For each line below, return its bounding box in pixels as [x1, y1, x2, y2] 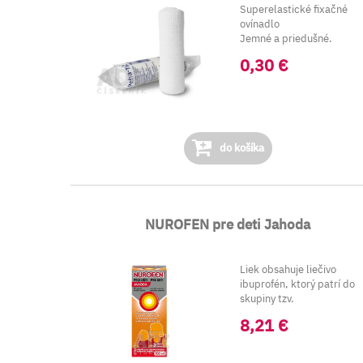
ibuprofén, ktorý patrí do [240, 277, 356, 291]
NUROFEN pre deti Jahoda [145, 216, 311, 233]
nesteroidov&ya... [240, 306, 323, 320]
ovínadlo [240, 17, 280, 31]
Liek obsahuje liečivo [240, 263, 337, 276]
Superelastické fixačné [240, 2, 348, 16]
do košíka [216, 141, 264, 155]
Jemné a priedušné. [240, 32, 333, 45]
